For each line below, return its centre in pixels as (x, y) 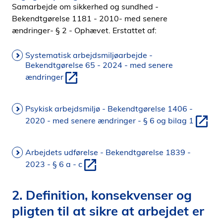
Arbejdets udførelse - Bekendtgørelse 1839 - (108, 152)
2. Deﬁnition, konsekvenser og (102, 195)
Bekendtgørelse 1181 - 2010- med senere (90, 18)
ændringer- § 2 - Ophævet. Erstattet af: (84, 30)
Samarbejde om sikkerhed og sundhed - (85, 6)
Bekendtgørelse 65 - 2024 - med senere (99, 65)
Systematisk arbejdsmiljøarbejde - (89, 55)
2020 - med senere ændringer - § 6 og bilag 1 (110, 121)
